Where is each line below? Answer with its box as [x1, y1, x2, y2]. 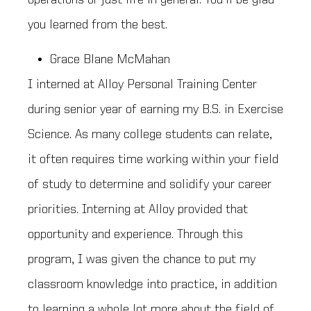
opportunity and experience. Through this [28, 228, 243, 242]
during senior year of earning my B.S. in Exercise [28, 103, 283, 117]
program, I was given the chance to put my [28, 253, 255, 267]
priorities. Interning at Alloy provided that [28, 203, 248, 217]
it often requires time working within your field [28, 153, 278, 167]
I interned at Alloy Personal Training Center [28, 78, 257, 92]
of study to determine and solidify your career [28, 178, 271, 192]
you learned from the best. [28, 17, 167, 32]
